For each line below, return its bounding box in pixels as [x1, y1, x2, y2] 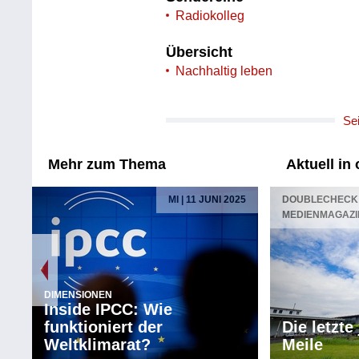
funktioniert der [44, 317, 163, 336]
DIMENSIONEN [44, 288, 113, 301]
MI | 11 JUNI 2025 [168, 193, 247, 205]
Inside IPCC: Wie [44, 300, 173, 318]
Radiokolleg [175, 8, 245, 22]
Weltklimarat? [44, 335, 151, 353]
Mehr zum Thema [48, 155, 167, 172]
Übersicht [166, 44, 233, 61]
